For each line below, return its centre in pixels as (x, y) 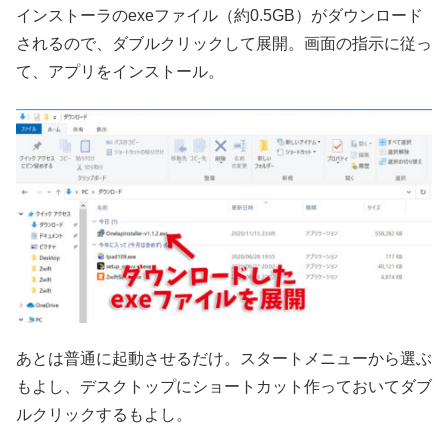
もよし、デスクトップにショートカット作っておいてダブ (224, 387)
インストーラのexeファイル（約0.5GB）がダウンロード (219, 16)
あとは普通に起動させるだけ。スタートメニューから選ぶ (224, 359)
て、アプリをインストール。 (120, 72)
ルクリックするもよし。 (104, 415)
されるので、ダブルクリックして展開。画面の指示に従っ (224, 44)
